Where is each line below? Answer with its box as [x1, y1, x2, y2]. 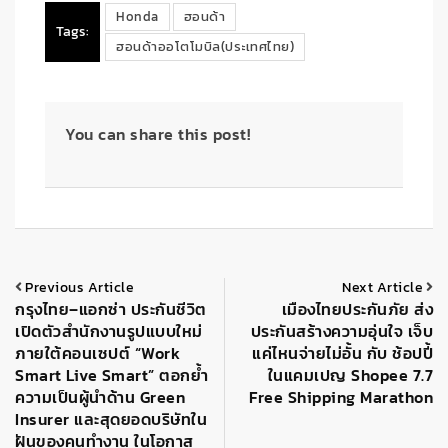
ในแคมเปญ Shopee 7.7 [267, 363, 433, 388]
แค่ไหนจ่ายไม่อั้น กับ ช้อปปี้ [252, 341, 433, 366]
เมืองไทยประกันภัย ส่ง [281, 297, 433, 322]
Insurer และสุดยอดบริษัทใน [15, 407, 207, 432]
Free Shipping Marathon [249, 385, 433, 410]
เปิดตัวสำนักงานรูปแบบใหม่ [15, 319, 203, 344]
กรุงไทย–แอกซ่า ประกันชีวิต [15, 297, 207, 322]
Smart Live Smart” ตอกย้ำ [15, 363, 208, 388]
